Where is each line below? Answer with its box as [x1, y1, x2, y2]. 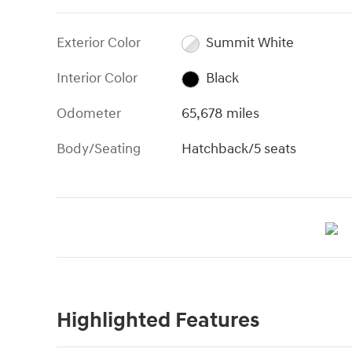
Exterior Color [57, 34, 141, 53]
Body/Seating [57, 140, 141, 159]
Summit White [205, 34, 294, 53]
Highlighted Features [57, 307, 259, 335]
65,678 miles [181, 104, 260, 123]
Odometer [57, 104, 121, 123]
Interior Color [57, 69, 137, 88]
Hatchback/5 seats [181, 140, 297, 159]
